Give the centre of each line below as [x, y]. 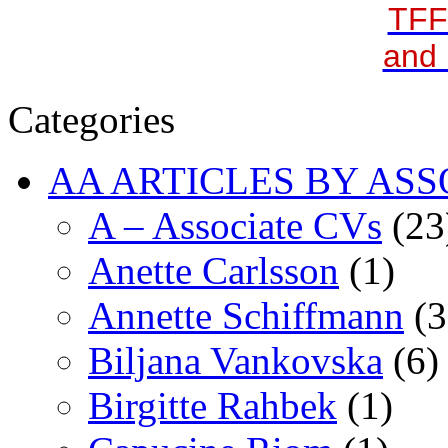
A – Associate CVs [235, 225]
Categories [91, 119]
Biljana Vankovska [235, 360]
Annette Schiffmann [246, 315]
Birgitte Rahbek [212, 405]
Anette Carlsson [213, 270]
